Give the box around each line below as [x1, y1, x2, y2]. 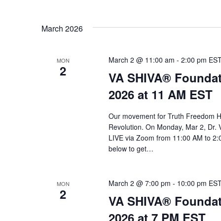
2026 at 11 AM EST [108, 86, 213, 103]
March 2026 [41, 23, 83, 35]
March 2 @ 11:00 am [108, 55, 175, 65]
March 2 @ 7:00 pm [108, 178, 171, 188]
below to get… [108, 144, 153, 154]
